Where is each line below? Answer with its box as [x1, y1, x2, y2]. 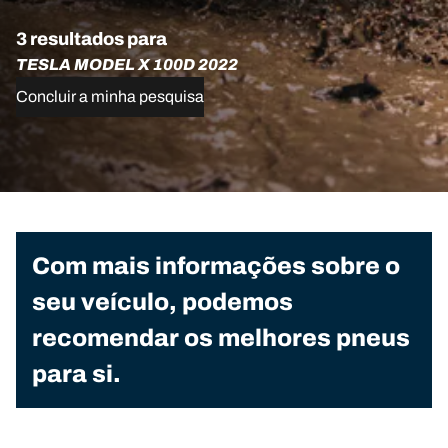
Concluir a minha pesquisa [16, 88, 204, 105]
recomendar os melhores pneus [32, 325, 410, 351]
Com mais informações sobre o [32, 253, 400, 279]
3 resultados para [16, 29, 167, 49]
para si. [32, 361, 121, 387]
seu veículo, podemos [32, 289, 293, 315]
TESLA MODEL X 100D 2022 [16, 56, 238, 73]
